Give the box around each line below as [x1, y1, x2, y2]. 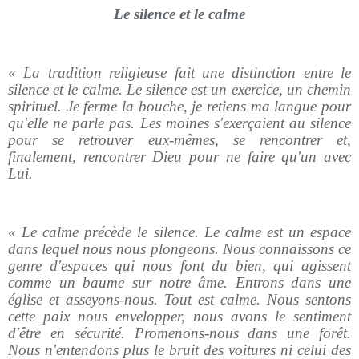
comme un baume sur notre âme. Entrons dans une [8, 274, 351, 291]
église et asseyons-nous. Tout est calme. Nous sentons [8, 291, 351, 308]
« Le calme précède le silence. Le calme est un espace [8, 224, 351, 240]
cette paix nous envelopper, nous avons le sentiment [8, 308, 351, 325]
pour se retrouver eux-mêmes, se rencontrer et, [8, 131, 351, 148]
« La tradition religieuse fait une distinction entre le [8, 64, 351, 81]
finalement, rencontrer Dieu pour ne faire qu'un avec [8, 148, 351, 165]
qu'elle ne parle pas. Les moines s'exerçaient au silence [8, 115, 351, 131]
